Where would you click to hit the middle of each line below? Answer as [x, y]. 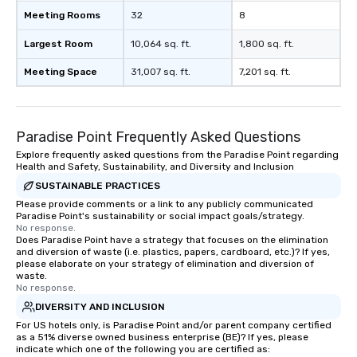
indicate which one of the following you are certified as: [143, 349]
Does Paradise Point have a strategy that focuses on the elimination [172, 240]
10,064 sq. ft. [161, 44]
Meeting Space [61, 72]
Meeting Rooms [62, 16]
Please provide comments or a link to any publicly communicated [165, 204]
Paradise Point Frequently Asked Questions [158, 137]
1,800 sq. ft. [267, 44]
